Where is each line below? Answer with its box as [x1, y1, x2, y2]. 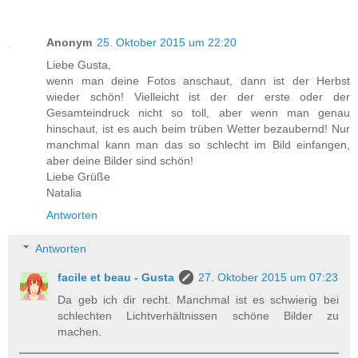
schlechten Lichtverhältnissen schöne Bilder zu [58, 308, 339, 322]
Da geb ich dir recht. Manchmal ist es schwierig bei [58, 292, 339, 306]
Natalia [46, 186, 82, 200]
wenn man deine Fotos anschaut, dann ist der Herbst [46, 74, 350, 88]
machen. [58, 324, 102, 338]
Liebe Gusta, [46, 58, 111, 72]
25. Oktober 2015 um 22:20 [97, 36, 237, 50]
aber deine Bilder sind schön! [46, 154, 193, 168]
